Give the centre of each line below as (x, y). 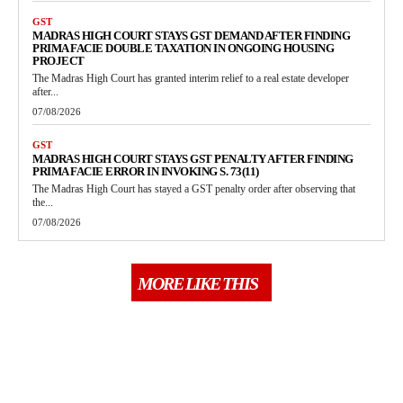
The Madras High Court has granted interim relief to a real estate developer (191, 79)
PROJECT (58, 61)
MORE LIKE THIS (197, 284)
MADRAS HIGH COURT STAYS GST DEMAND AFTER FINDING (191, 36)
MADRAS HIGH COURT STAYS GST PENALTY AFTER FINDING (193, 159)
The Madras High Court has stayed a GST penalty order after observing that (194, 189)
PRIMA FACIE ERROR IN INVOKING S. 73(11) (146, 172)
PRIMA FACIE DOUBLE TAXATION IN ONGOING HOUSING (183, 49)
